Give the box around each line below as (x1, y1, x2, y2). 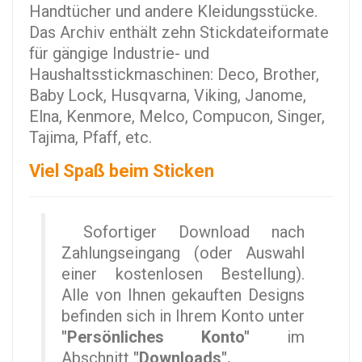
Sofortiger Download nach (61, 222, 305, 242)
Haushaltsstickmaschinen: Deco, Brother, (29, 65, 319, 85)
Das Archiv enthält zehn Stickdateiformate (29, 23, 329, 43)
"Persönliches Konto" (61, 327, 250, 347)
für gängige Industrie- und (29, 44, 209, 64)
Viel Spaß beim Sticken (29, 161, 214, 182)
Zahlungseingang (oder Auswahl (61, 243, 305, 263)
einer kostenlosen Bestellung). (61, 264, 305, 284)
